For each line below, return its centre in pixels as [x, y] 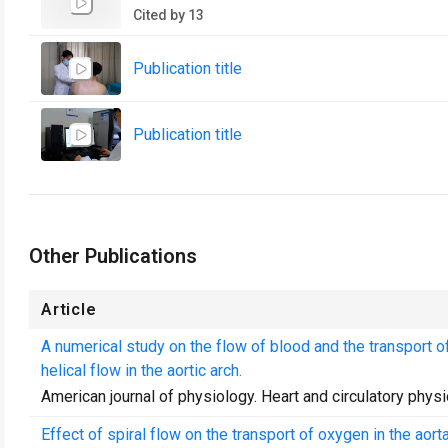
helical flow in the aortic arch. [141, 370]
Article [69, 309]
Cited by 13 [168, 14]
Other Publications [113, 256]
